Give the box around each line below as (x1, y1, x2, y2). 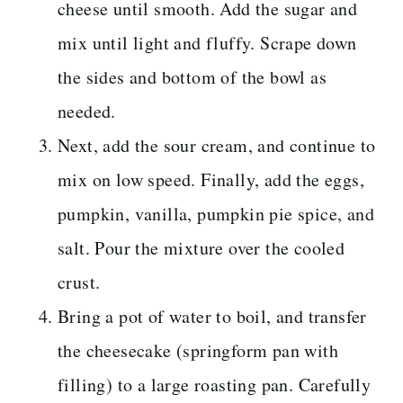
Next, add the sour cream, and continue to (58, 132, 376, 157)
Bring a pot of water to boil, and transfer (58, 303, 367, 328)
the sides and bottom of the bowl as (58, 64, 327, 89)
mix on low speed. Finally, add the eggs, (58, 166, 364, 192)
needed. (58, 98, 116, 123)
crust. (58, 269, 101, 294)
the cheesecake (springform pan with (58, 337, 338, 363)
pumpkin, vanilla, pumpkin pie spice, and (58, 201, 374, 226)
